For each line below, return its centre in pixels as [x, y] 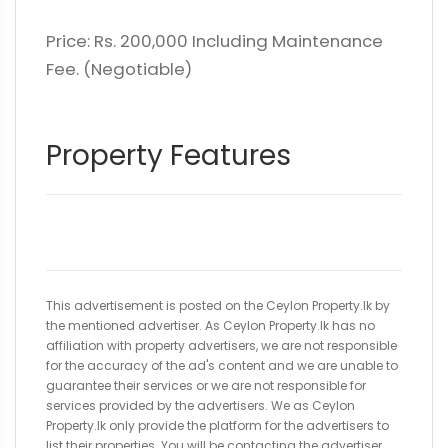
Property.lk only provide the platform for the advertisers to [217, 425]
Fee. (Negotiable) [119, 69]
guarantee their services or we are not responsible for [206, 385]
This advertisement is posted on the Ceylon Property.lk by [218, 305]
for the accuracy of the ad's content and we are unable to [222, 365]
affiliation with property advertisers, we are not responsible [221, 345]
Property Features [168, 155]
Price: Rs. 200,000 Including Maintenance [214, 41]
